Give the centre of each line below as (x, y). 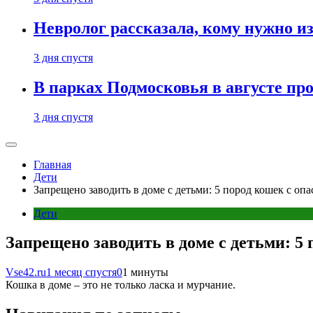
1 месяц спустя (81, 272)
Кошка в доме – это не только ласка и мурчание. (121, 285)
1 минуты (145, 272)
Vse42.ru (26, 272)
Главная (52, 164)
